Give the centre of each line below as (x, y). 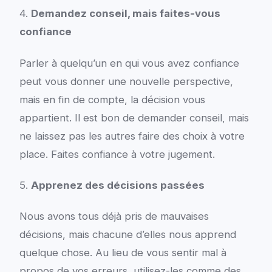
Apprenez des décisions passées (117, 185)
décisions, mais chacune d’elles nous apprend (127, 234)
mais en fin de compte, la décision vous (112, 99)
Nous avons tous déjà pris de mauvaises (114, 216)
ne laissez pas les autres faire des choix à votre (132, 136)
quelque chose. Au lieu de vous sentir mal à (123, 252)
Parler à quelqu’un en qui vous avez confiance (129, 63)
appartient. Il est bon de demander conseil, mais (134, 117)
